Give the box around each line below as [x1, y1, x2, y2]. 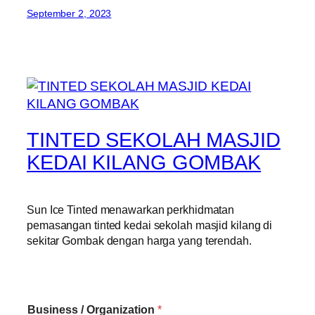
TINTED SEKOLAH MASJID [27, 129, 281, 152]
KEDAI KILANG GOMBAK [27, 151, 262, 174]
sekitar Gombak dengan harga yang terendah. [27, 234, 252, 247]
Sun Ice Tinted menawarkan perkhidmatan [27, 203, 235, 217]
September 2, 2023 [27, 7, 112, 19]
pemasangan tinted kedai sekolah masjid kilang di [27, 219, 273, 232]
